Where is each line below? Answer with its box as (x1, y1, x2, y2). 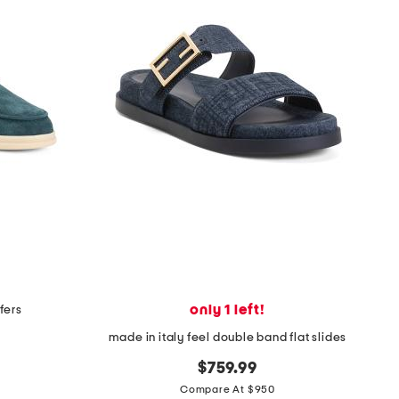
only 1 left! (190, 303, 265, 318)
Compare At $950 (180, 384, 275, 395)
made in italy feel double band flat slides (108, 331, 347, 345)
